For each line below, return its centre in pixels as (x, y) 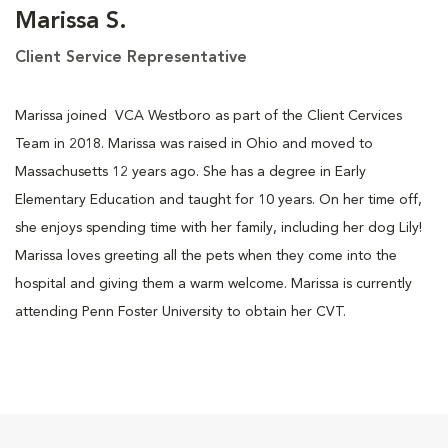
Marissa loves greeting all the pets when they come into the (206, 255)
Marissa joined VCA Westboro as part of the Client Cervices (208, 115)
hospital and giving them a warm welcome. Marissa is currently (213, 283)
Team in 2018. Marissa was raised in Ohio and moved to (194, 143)
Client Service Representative (131, 57)
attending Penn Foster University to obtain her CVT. (180, 311)
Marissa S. (71, 21)
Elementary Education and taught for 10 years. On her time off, (218, 199)
